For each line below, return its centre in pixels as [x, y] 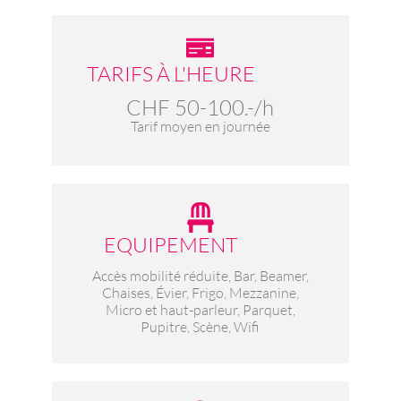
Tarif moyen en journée [200, 127]
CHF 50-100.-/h [200, 108]
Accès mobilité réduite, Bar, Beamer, [200, 276]
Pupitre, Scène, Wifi [200, 327]
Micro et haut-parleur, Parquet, [200, 310]
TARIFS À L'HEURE [171, 74]
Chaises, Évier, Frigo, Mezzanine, [200, 293]
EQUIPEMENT [171, 245]
